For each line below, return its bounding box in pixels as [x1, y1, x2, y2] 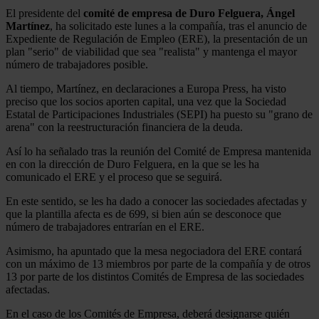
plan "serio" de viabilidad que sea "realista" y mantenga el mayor [6, 45, 297, 58]
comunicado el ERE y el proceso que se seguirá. [6, 170, 222, 183]
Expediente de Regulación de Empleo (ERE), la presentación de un [6, 32, 308, 45]
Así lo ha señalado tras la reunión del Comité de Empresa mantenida [6, 145, 311, 157]
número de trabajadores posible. [6, 58, 148, 70]
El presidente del [6, 6, 83, 19]
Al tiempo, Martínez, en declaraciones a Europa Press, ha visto [6, 82, 286, 95]
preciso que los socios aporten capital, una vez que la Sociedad [6, 95, 286, 108]
